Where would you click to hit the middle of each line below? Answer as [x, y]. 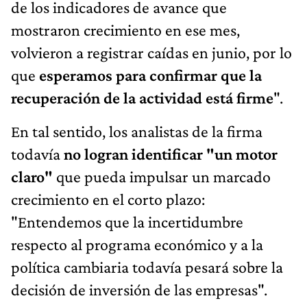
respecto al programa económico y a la [137, 244]
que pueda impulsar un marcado [162, 176]
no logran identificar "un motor [171, 153]
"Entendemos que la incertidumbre [127, 221]
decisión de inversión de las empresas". [139, 289]
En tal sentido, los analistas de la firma [137, 131]
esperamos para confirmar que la [150, 75]
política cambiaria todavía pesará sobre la [147, 267]
